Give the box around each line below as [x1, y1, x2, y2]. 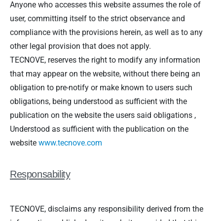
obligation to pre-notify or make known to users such [10, 82, 192, 92]
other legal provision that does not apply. [10, 41, 151, 51]
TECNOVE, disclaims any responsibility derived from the [10, 204, 203, 214]
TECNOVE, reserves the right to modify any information [10, 55, 200, 65]
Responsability [10, 168, 71, 180]
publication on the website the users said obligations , [10, 110, 196, 120]
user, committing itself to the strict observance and [10, 13, 185, 23]
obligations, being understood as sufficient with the [10, 96, 187, 106]
